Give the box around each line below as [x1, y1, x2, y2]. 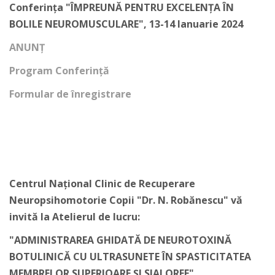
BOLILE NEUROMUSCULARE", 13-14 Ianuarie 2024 [9, 17, 243, 31]
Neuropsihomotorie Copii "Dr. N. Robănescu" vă [9, 193, 242, 207]
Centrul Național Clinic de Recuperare [9, 177, 195, 190]
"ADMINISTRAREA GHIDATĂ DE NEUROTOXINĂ [9, 233, 231, 247]
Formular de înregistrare [9, 87, 131, 101]
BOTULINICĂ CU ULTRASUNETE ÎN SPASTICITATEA [9, 250, 251, 263]
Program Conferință [9, 64, 109, 77]
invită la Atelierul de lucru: [9, 210, 140, 223]
